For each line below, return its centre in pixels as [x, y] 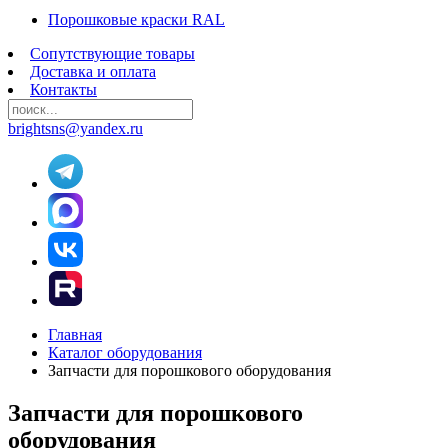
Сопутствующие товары [112, 53]
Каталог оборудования [125, 352]
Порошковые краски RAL [136, 19]
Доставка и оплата [93, 71]
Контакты [63, 89]
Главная [75, 334]
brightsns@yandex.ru [75, 128]
